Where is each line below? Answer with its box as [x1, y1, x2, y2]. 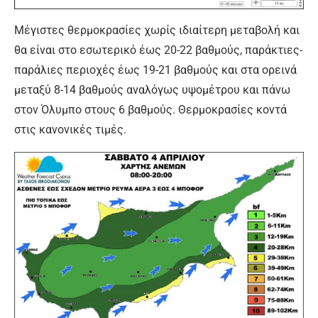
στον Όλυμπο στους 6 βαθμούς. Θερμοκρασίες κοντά [14, 102, 287, 116]
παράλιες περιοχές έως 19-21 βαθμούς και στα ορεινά [14, 62, 297, 77]
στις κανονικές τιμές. [14, 122, 126, 136]
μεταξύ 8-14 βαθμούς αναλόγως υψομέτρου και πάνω [14, 82, 290, 97]
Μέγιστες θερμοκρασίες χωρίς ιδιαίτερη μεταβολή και [14, 23, 300, 37]
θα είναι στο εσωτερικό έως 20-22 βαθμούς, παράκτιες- [14, 43, 302, 57]
